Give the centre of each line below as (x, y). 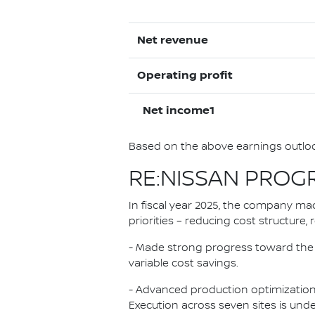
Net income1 (176, 111)
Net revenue (173, 40)
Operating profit (185, 76)
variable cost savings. (184, 264)
